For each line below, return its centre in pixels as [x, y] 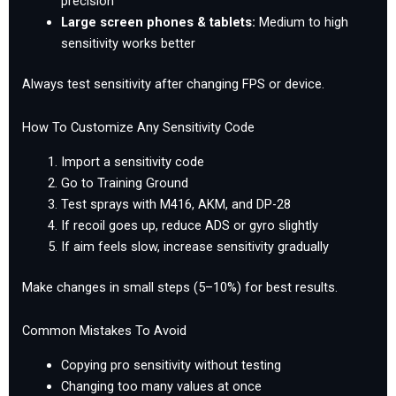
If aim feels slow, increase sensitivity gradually [194, 246]
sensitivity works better [128, 44]
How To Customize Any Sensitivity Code [138, 128]
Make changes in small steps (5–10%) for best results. [180, 287]
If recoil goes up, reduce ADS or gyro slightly [189, 225]
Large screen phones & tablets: [158, 23]
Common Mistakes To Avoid [104, 331]
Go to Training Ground [124, 183]
